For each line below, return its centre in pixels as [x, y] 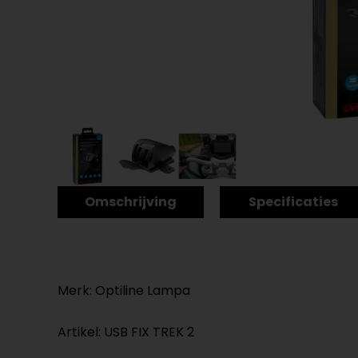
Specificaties [293, 202]
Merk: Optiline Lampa [124, 290]
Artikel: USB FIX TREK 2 [126, 332]
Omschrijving [131, 202]
